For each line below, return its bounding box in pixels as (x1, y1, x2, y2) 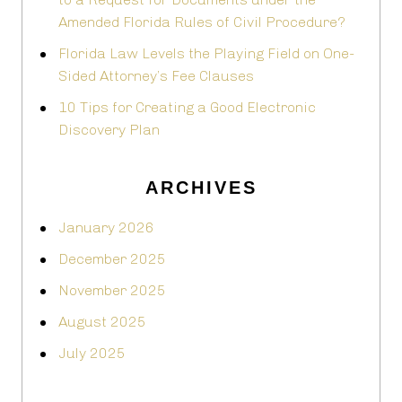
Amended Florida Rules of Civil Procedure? (58, 13, 345, 31)
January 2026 (58, 219, 154, 237)
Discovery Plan (58, 121, 160, 139)
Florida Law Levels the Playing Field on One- (58, 45, 354, 63)
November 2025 (58, 282, 166, 300)
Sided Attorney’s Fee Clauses (58, 67, 254, 85)
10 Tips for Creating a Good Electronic (58, 99, 316, 117)
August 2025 (58, 313, 146, 331)
